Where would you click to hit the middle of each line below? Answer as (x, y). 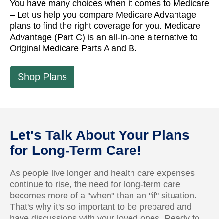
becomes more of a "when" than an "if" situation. (103, 196)
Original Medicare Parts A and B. (73, 48)
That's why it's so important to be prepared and (101, 207)
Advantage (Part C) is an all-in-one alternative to (104, 37)
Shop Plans (42, 77)
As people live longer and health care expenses (102, 173)
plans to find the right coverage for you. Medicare (105, 26)
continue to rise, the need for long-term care (95, 184)
